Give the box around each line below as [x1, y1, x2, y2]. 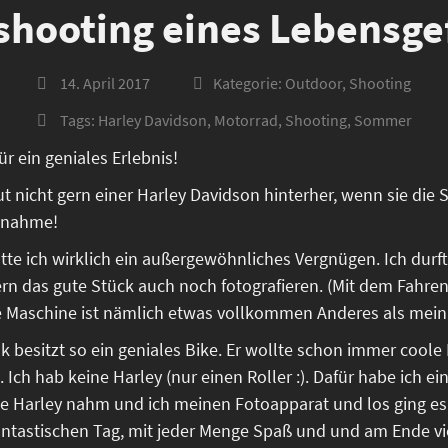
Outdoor [285, 72, 342, 93]
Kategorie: [213, 72, 285, 93]
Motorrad [213, 109, 278, 130]
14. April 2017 [60, 72, 150, 93]
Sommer [353, 109, 412, 130]
